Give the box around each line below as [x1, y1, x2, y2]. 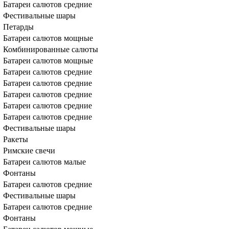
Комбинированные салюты [3, 45, 98, 54]
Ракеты [3, 135, 28, 144]
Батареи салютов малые [3, 157, 86, 166]
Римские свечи [3, 146, 55, 155]
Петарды [3, 22, 34, 31]
